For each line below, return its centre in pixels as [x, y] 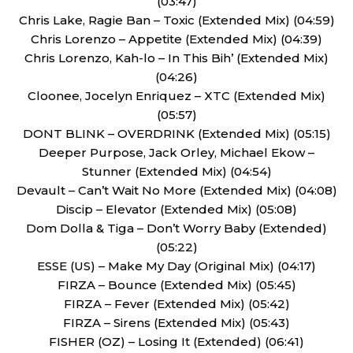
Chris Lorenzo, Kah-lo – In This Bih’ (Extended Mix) [176, 58]
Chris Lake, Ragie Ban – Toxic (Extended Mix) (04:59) [176, 20]
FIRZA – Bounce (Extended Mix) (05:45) [176, 285]
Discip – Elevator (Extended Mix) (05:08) [176, 209]
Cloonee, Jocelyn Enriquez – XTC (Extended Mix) [176, 96]
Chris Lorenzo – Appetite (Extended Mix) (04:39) [176, 39]
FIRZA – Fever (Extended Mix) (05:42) [176, 304]
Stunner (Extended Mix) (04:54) [176, 171]
